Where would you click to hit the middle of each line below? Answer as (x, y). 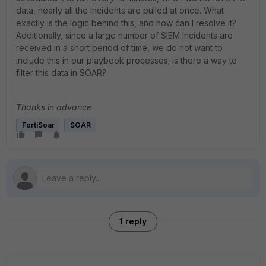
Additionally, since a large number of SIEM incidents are (124, 35)
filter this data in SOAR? (61, 73)
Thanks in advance (54, 107)
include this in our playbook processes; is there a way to (126, 60)
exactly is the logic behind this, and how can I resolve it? (126, 23)
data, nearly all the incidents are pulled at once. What (120, 10)
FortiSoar (38, 125)
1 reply (133, 221)
